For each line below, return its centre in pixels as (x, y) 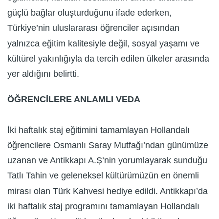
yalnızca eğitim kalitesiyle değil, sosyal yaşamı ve (103, 43)
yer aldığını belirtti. (43, 74)
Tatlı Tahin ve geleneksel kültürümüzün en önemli (103, 176)
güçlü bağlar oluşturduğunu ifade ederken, (89, 13)
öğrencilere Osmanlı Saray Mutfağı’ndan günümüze (108, 145)
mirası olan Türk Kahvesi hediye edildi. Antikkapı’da (108, 191)
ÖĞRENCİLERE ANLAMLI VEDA (74, 99)
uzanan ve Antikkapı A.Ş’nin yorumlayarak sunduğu (107, 161)
